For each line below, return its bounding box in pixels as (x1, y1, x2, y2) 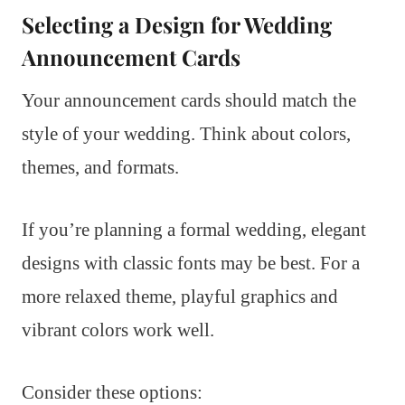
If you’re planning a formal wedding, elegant (22, 218, 366, 240)
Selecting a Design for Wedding (22, 9, 332, 39)
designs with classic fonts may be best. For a (22, 251, 360, 274)
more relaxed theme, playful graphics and (22, 285, 338, 307)
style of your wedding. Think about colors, (22, 122, 351, 145)
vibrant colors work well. (22, 318, 214, 341)
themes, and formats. (22, 155, 179, 178)
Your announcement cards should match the (22, 89, 356, 111)
